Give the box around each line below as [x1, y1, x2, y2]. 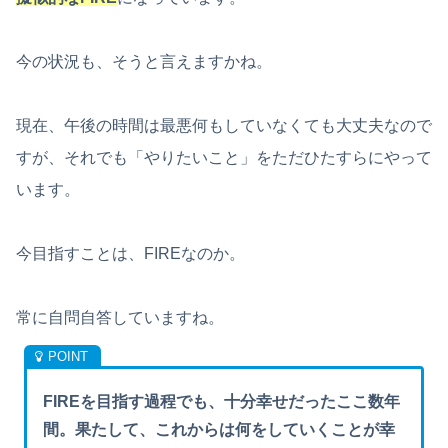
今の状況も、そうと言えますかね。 [16, 52, 272, 70]
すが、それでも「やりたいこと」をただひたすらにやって [16, 148, 432, 166]
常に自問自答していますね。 [16, 308, 224, 326]
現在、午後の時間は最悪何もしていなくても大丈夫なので [16, 116, 432, 134]
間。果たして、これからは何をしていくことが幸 [43, 420, 396, 438]
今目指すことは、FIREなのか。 [16, 244, 245, 262]
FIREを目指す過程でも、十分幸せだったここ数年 [43, 392, 401, 410]
